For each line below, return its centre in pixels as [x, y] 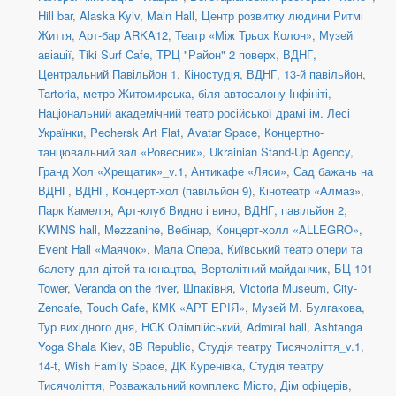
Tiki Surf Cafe [114, 55]
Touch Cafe [116, 308]
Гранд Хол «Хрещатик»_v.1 [111, 171]
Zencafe [59, 308]
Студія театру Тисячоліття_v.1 [279, 346]
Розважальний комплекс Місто [191, 385]
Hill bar [55, 16]
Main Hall [171, 16]
